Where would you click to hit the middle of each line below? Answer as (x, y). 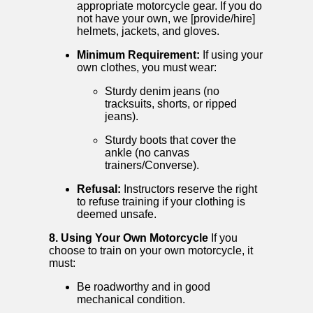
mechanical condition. (131, 300)
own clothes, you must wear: (147, 68)
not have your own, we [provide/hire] (166, 19)
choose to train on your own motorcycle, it (151, 251)
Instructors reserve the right (189, 189)
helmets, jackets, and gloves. (148, 31)
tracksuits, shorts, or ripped (171, 104)
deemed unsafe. (117, 214)
